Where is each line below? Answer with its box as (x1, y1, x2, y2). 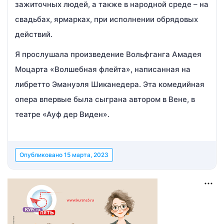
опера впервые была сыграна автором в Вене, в (15, 94, 195, 104)
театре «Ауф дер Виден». (15, 109, 109, 119)
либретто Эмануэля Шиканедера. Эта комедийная (15, 79, 204, 89)
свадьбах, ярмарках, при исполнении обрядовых (15, 14, 198, 24)
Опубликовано (19, 151, 64, 158)
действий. (15, 29, 52, 39)
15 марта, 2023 (64, 151, 108, 158)
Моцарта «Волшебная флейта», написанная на (15, 64, 190, 74)
